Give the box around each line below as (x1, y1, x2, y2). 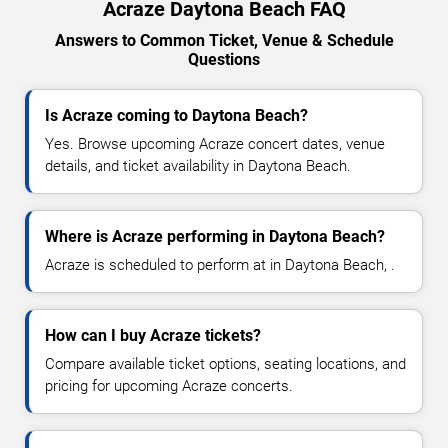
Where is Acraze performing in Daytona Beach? (45, 226, 385, 246)
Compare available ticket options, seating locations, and (45, 354, 406, 373)
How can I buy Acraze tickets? (45, 325, 261, 345)
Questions (188, 49, 260, 69)
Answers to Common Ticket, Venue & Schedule (54, 30, 394, 50)
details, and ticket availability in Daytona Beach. (45, 156, 351, 175)
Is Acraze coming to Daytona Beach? (45, 105, 308, 125)
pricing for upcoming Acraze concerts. (45, 376, 293, 395)
